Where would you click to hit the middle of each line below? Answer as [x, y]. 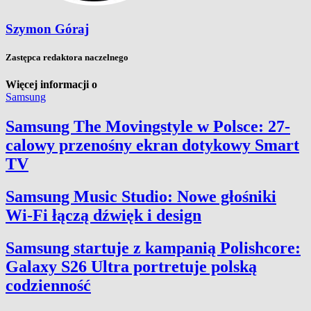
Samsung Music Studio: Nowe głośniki [141, 196]
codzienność [48, 285]
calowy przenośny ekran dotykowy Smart [152, 145]
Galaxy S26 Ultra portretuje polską [131, 266]
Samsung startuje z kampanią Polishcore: [153, 247]
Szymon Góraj [47, 28]
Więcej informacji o [51, 85]
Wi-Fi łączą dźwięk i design [103, 215]
